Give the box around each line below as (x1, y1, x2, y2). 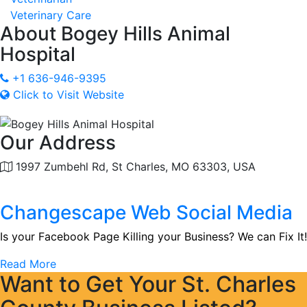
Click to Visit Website (13, 88, 124, 101)
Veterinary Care (10, 8, 91, 22)
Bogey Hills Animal (56, 22, 230, 45)
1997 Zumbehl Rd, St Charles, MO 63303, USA (12, 159, 256, 173)
